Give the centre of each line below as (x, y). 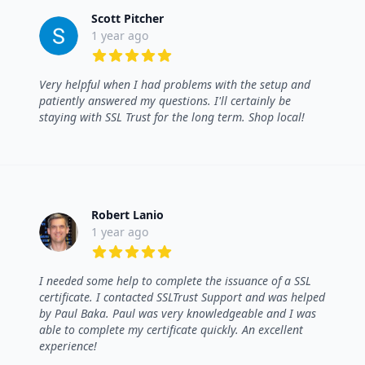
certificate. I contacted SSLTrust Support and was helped (182, 297)
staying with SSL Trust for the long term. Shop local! (172, 117)
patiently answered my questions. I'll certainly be (165, 101)
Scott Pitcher (128, 19)
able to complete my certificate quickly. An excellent (171, 330)
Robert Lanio (128, 215)
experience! (68, 346)
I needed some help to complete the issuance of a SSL (175, 281)
